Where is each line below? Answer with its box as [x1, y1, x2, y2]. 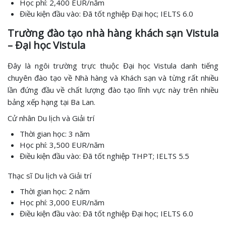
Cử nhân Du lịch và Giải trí [8, 113, 94, 123]
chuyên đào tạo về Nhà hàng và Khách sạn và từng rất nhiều [8, 73, 218, 83]
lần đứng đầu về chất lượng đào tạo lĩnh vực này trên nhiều [8, 85, 218, 95]
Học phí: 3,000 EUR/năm [20, 197, 104, 207]
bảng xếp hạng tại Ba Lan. [8, 97, 95, 107]
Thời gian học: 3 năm [20, 129, 90, 139]
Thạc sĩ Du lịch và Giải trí [8, 171, 91, 181]
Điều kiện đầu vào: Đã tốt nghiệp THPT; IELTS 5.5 [20, 151, 189, 161]
